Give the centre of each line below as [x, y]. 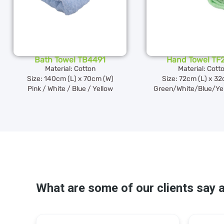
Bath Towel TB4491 [70, 60]
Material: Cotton [70, 69]
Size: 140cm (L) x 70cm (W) [70, 79]
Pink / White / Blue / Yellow [70, 89]
